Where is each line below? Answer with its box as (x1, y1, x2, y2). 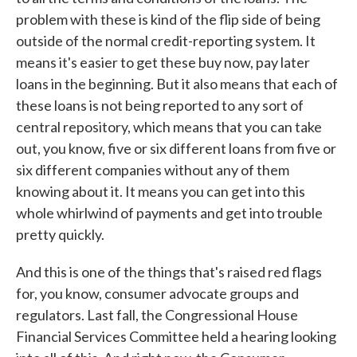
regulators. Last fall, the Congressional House (16, 306, 298, 324)
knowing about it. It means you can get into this (16, 182, 305, 200)
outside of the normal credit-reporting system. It (16, 32, 316, 49)
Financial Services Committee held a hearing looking (16, 328, 336, 345)
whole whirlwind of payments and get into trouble (16, 204, 323, 222)
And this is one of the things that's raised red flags (16, 263, 322, 280)
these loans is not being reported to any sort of (16, 96, 304, 114)
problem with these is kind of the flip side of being (16, 10, 320, 28)
